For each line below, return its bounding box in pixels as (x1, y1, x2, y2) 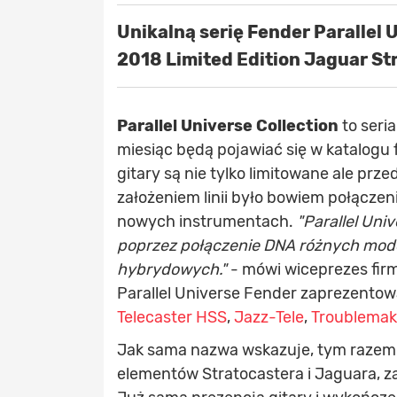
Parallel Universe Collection (117, 116, 339, 136)
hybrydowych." (117, 260, 227, 280)
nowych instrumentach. (117, 212, 293, 232)
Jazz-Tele (234, 307, 304, 328)
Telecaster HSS (117, 307, 227, 328)
